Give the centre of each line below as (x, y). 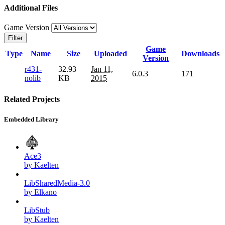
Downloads (200, 54)
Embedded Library (31, 119)
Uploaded (110, 54)
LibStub (37, 210)
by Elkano (40, 192)
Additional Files (31, 8)
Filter (15, 38)
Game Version (28, 28)
